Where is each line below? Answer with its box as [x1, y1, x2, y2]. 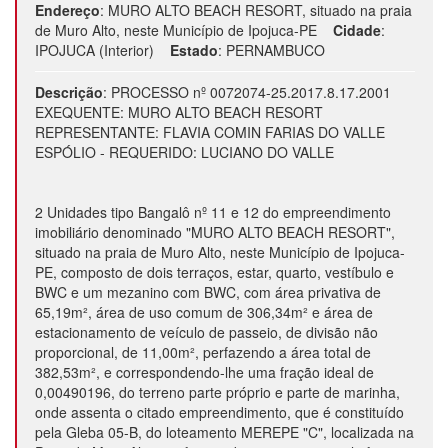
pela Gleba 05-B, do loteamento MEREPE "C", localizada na [35, 422, 414, 443]
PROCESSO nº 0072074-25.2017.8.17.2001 [111, 82, 391, 103]
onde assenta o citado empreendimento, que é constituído [35, 402, 404, 423]
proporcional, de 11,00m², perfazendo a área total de [35, 342, 371, 363]
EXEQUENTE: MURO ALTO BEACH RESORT [35, 102, 323, 123]
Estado [170, 40, 218, 61]
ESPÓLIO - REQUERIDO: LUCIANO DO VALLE [35, 142, 334, 163]
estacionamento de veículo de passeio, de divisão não [35, 322, 378, 343]
